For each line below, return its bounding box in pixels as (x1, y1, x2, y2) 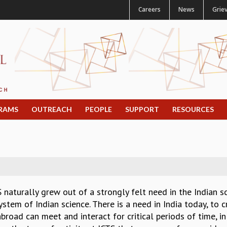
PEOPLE (85, 105, 112, 114)
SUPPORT (125, 105, 159, 114)
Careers (138, 5, 161, 14)
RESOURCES (172, 105, 214, 114)
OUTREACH (31, 105, 72, 114)
